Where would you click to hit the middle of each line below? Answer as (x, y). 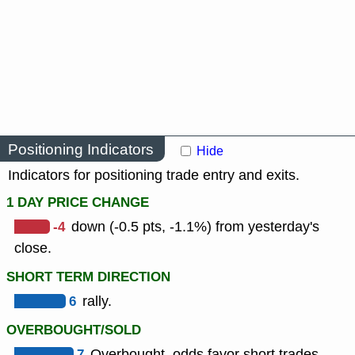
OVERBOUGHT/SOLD (74, 330)
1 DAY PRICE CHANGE (78, 203)
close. (33, 248)
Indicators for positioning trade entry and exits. (154, 176)
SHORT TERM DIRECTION (88, 277)
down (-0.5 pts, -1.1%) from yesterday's (195, 227)
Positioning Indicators (81, 149)
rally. (97, 302)
